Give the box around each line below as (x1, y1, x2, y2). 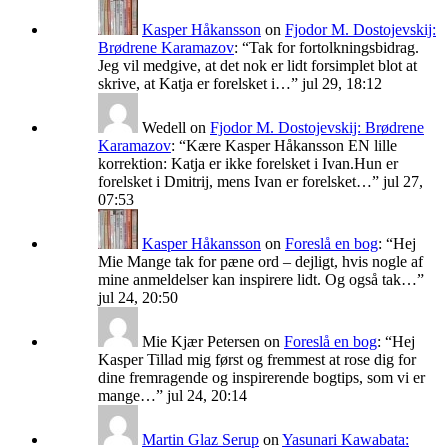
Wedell (142, 119, 186, 137)
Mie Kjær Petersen (142, 333, 260, 351)
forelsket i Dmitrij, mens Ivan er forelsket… (98, 173, 372, 191)
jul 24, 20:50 (98, 289, 178, 307)
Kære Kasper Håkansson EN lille (186, 137, 397, 155)
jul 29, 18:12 (302, 75, 382, 93)
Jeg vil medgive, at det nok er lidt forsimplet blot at (98, 57, 417, 75)
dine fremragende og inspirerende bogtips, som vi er (98, 369, 425, 387)
